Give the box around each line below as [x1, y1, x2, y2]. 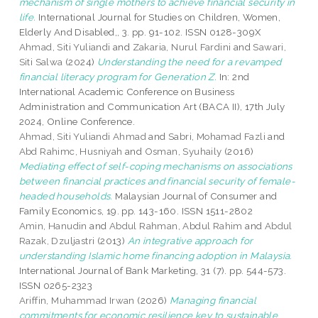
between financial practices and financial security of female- [18, 175, 296, 187]
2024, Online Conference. [18, 116, 136, 128]
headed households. [18, 190, 113, 202]
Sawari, [253, 41, 287, 53]
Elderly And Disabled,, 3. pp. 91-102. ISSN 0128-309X [18, 26, 261, 38]
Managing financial [170, 295, 257, 307]
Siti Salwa [18, 56, 63, 68]
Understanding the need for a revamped [97, 56, 282, 68]
